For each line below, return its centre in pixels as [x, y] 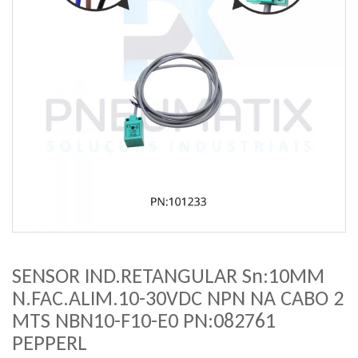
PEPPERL [50, 343]
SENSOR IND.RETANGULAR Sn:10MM [168, 276]
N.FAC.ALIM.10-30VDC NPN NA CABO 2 [178, 298]
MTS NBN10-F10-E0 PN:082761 [144, 320]
